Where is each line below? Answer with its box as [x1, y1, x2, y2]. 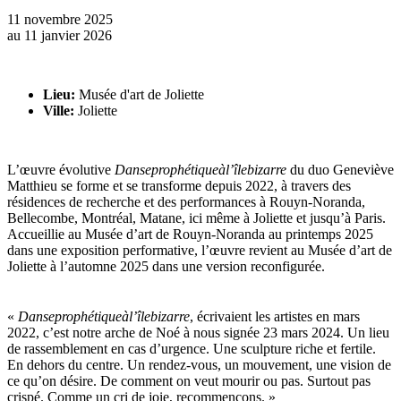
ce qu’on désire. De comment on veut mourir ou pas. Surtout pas [7, 373, 371, 389]
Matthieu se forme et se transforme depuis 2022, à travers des [7, 177, 351, 193]
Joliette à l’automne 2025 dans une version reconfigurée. [7, 258, 325, 274]
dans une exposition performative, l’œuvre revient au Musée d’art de [7, 242, 392, 258]
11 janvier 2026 [21, 27, 112, 43]
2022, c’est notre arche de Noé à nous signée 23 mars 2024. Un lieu [7, 325, 389, 341]
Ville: [43, 102, 74, 118]
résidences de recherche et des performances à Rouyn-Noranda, [7, 193, 365, 209]
